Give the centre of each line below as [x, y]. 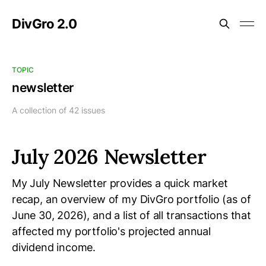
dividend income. [54, 247]
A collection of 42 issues [58, 110]
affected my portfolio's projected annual [111, 231]
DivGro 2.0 [45, 24]
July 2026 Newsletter [109, 156]
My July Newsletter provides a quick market [120, 183]
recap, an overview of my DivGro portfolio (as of [132, 199]
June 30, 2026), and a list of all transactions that [132, 215]
